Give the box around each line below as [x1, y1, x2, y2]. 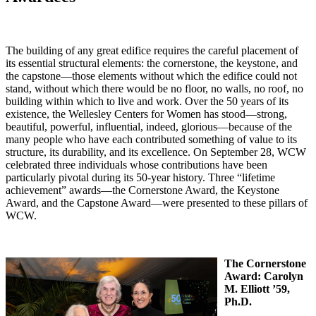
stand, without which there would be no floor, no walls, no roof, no [6, 83, 303, 95]
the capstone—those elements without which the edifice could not [6, 70, 297, 83]
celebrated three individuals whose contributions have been [6, 159, 267, 171]
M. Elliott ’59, [224, 283, 290, 296]
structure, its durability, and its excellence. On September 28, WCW [6, 146, 306, 159]
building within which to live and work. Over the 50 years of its [6, 95, 288, 108]
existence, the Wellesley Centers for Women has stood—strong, [6, 108, 287, 121]
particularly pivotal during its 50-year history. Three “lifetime [6, 171, 275, 184]
